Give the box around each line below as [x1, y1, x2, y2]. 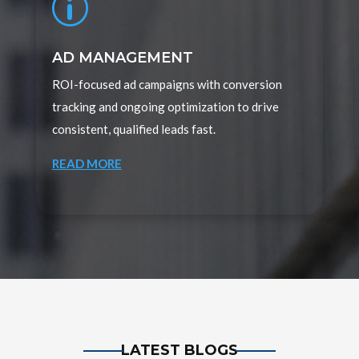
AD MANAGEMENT [51, 49, 193, 67]
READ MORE [51, 156, 122, 171]
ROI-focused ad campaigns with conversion [51, 77, 282, 92]
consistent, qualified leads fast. [51, 122, 216, 137]
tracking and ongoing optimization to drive [51, 99, 279, 115]
